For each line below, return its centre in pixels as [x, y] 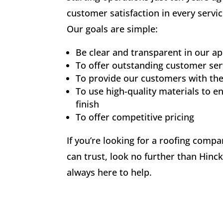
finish [88, 104]
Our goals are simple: [112, 29]
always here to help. [110, 172]
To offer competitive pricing [135, 117]
